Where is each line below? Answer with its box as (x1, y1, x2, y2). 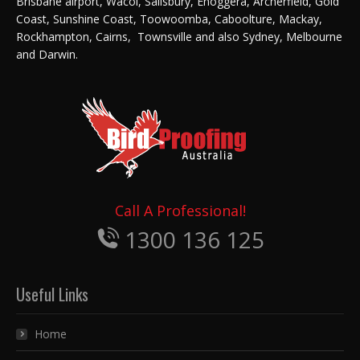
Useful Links (16, 281, 88, 306)
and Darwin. (16, 46, 78, 62)
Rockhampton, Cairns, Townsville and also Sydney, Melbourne (16, 28, 342, 44)
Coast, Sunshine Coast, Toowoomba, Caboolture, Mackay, (16, 10, 322, 27)
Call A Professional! (114, 200, 246, 220)
